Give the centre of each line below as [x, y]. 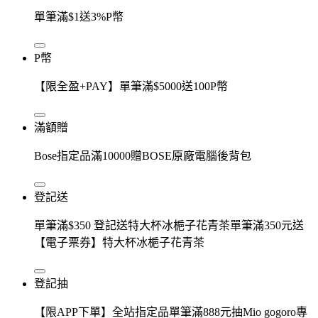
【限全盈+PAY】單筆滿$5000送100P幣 [131, 86]
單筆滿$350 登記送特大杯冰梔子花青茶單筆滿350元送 [169, 225]
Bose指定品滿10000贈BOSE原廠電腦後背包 [143, 155]
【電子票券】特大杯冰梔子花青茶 [119, 242]
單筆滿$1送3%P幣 [79, 16]
